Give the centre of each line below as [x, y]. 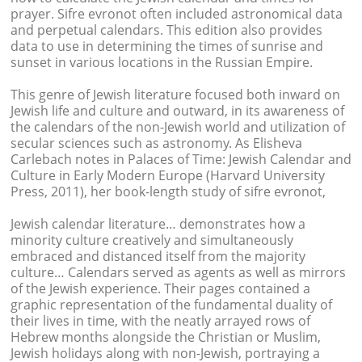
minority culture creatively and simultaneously [152, 240]
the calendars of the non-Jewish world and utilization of [177, 127]
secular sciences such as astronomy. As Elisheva [156, 143]
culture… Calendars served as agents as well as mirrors [178, 272]
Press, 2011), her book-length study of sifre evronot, [168, 192]
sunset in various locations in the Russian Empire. [161, 62]
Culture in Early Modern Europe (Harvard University [167, 175]
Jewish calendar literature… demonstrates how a [158, 224]
